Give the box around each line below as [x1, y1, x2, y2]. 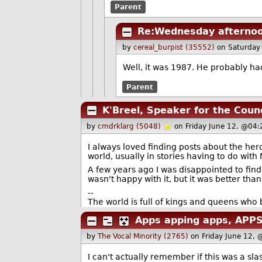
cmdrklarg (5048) [98, 122, 161, 131]
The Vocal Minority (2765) [98, 232, 189, 240]
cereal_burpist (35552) [133, 43, 215, 51]
